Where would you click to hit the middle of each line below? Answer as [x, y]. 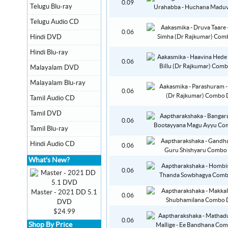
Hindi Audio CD [52, 144]
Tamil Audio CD [52, 98]
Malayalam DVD [54, 68]
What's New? [49, 160]
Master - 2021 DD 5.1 [64, 192]
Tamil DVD [46, 113]
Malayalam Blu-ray [58, 83]
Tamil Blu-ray [49, 129]
